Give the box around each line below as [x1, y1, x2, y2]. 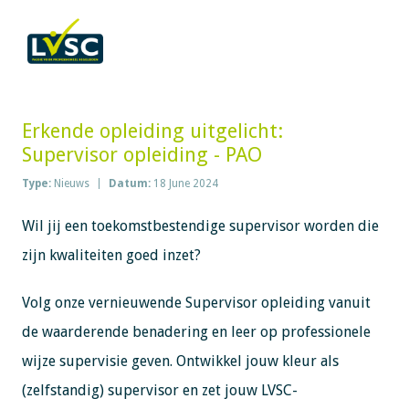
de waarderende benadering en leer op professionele [21, 323, 371, 341]
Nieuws [53, 177, 89, 190]
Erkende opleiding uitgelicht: [21, 120, 283, 142]
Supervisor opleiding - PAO [21, 143, 262, 166]
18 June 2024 [152, 177, 218, 190]
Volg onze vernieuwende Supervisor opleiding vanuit [21, 294, 371, 311]
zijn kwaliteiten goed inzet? [21, 246, 201, 264]
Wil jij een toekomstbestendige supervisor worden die [21, 217, 379, 235]
